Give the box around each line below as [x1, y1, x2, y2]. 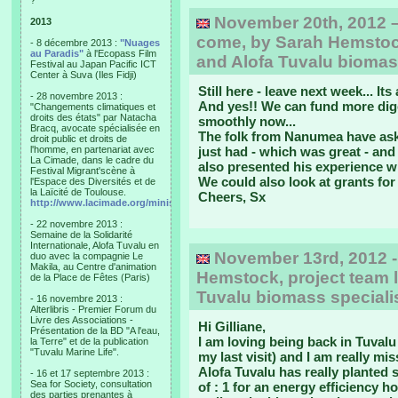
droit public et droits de [30, 133, 127, 144]
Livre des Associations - [30, 314, 133, 325]
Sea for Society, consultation [30, 378, 152, 389]
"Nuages [120, 37, 160, 48]
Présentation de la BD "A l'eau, [30, 325, 160, 336]
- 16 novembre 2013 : [30, 293, 123, 304]
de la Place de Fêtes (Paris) [30, 272, 150, 283]
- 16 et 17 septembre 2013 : [30, 368, 149, 378]
